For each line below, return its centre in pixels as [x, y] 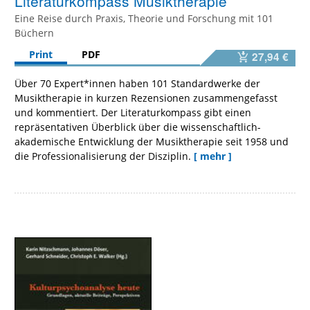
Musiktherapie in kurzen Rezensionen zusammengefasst [146, 98]
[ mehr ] [213, 156]
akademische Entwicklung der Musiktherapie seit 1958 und [152, 141]
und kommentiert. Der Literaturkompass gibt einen [133, 112]
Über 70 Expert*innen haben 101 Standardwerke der [137, 83]
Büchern [34, 33]
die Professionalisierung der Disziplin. [103, 156]
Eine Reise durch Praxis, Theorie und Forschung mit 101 [144, 18]
